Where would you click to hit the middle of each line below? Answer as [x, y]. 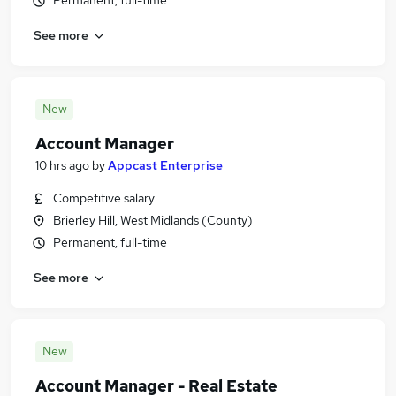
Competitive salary [104, 198]
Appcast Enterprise [165, 165]
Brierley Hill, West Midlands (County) [153, 220]
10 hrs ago [62, 165]
